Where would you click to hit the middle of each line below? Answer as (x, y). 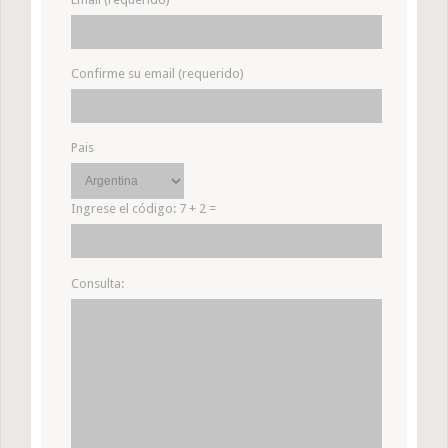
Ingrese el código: (125, 208)
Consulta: (97, 283)
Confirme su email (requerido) (157, 73)
